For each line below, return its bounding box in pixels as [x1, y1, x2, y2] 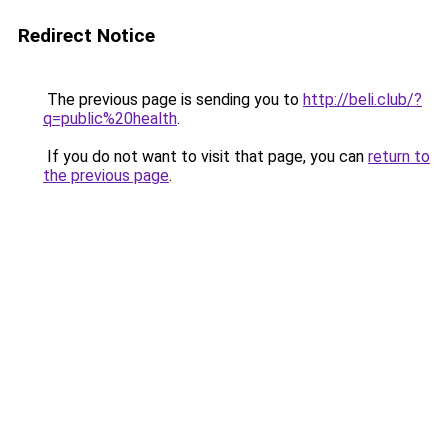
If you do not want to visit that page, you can [43, 147, 368, 166]
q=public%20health [43, 109, 177, 128]
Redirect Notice [18, 24, 155, 47]
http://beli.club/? [303, 90, 422, 109]
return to [368, 147, 430, 166]
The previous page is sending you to [43, 90, 303, 109]
